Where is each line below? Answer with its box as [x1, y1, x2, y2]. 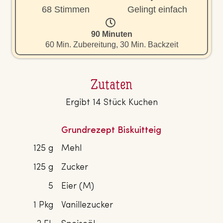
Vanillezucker [61, 201, 113, 211]
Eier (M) [61, 182, 94, 192]
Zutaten [91, 79, 132, 93]
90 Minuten [91, 30, 132, 39]
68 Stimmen [42, 4, 90, 15]
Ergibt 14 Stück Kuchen [65, 98, 158, 108]
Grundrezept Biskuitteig [61, 126, 161, 136]
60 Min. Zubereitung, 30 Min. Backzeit [45, 40, 178, 49]
